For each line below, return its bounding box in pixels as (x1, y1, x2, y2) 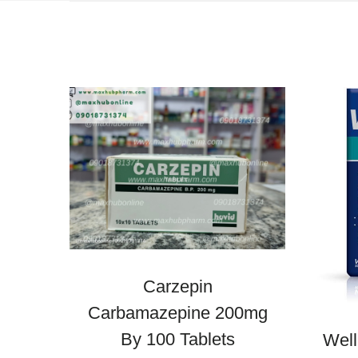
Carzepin (142, 276, 213, 296)
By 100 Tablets (120, 328, 235, 349)
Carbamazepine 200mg (87, 302, 268, 323)
